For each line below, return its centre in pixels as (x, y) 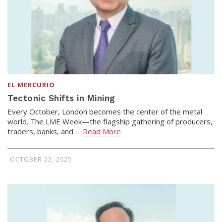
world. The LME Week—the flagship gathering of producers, (110, 122)
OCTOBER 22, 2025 (41, 159)
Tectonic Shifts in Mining (61, 98)
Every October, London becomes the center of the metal (105, 112)
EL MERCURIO (31, 85)
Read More (102, 132)
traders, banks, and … (45, 132)
